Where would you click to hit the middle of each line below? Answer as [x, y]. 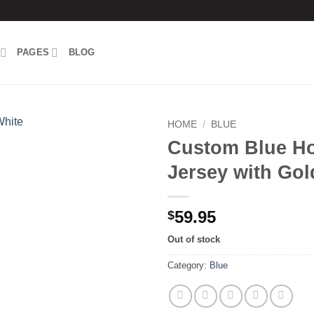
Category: [189, 265]
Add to [120, 160]
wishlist [120, 173]
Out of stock [194, 239]
